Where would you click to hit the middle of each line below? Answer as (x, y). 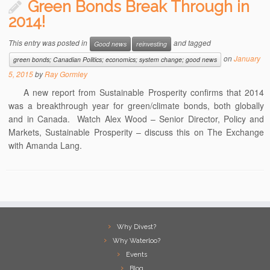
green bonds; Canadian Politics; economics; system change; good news (115, 60)
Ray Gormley (66, 74)
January (247, 58)
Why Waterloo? (137, 241)
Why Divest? (137, 227)
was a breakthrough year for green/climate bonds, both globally (136, 106)
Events (137, 255)
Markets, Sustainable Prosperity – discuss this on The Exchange (136, 132)
